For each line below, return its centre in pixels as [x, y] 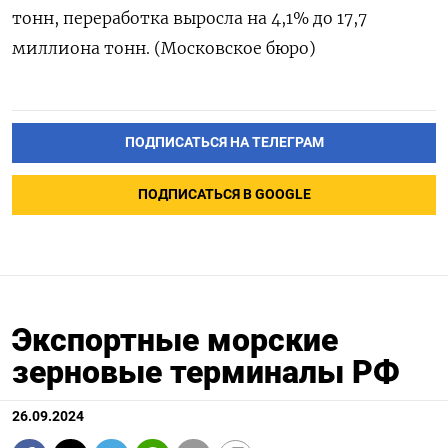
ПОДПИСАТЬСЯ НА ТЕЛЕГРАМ [224, 143]
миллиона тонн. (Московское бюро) [164, 48]
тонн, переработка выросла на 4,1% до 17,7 [189, 18]
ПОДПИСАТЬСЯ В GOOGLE [224, 195]
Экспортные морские [175, 340]
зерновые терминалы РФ [206, 372]
